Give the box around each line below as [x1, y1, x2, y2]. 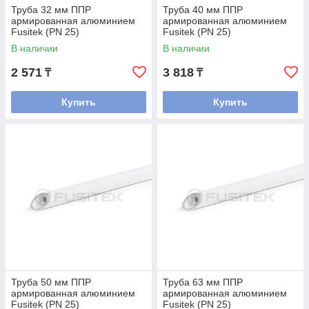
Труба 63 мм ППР [163, 277, 243, 288]
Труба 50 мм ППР [11, 277, 91, 288]
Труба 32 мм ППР [11, 4, 91, 15]
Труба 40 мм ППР [163, 4, 243, 15]
